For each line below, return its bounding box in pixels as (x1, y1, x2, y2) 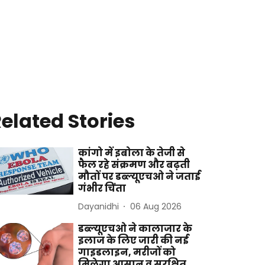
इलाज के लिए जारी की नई (78, 234, 189, 247)
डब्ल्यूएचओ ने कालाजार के (78, 222, 193, 235)
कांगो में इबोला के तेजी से (78, 146, 186, 160)
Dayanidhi (78, 200, 119, 212)
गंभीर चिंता (78, 182, 127, 195)
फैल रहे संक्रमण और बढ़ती (78, 158, 190, 172)
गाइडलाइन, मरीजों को (78, 245, 176, 259)
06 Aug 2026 (130, 200, 182, 212)
